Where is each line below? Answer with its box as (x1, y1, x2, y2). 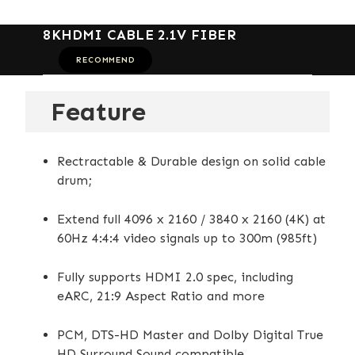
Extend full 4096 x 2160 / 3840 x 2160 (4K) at (57, 211, 326, 227)
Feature (51, 96, 146, 127)
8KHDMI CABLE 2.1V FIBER (43, 26, 236, 44)
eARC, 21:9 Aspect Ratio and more (57, 288, 265, 303)
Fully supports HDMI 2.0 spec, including (57, 269, 293, 284)
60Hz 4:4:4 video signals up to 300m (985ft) (57, 230, 317, 246)
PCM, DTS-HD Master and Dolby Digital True (57, 326, 323, 342)
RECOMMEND (76, 54, 136, 65)
